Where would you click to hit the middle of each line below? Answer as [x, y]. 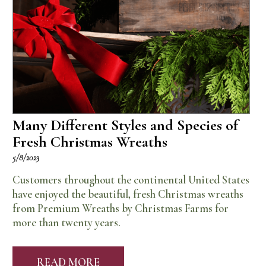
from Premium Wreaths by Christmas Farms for [121, 208]
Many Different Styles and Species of [126, 125]
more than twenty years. [67, 222]
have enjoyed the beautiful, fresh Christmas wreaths [128, 194]
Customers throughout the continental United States [131, 180]
